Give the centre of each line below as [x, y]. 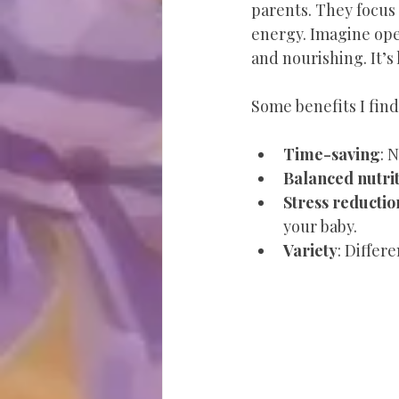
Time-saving [332, 154]
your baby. [320, 226]
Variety [310, 250]
